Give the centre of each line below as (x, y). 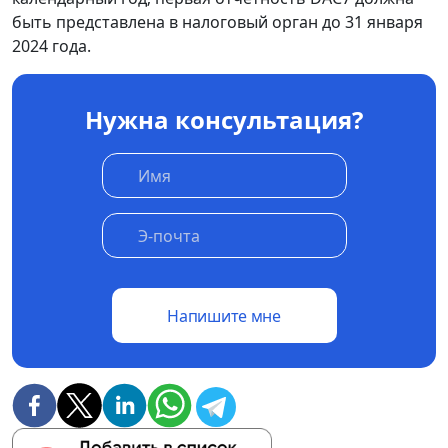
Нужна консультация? (224, 120)
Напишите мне (224, 315)
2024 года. (51, 46)
